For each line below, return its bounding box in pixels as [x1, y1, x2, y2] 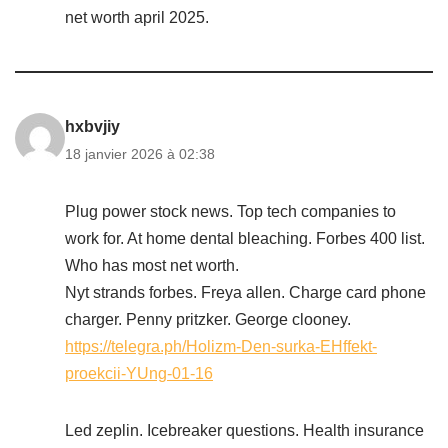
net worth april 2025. [65, 9, 209, 26]
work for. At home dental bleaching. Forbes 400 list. [65, 230, 425, 247]
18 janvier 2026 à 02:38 [65, 146, 215, 162]
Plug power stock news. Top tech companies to [65, 203, 396, 220]
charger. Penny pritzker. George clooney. [65, 311, 351, 328]
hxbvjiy [65, 118, 120, 135]
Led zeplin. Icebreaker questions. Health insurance [65, 422, 424, 439]
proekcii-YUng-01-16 [65, 365, 213, 382]
